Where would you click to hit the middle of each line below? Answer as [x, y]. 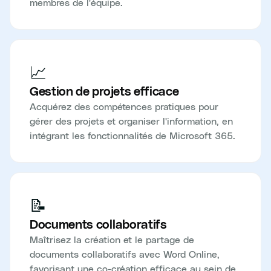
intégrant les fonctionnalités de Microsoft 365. [132, 135]
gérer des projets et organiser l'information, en [131, 121]
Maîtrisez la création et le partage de [112, 239]
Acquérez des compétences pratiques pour [124, 106]
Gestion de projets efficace [104, 92]
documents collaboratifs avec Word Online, [125, 254]
